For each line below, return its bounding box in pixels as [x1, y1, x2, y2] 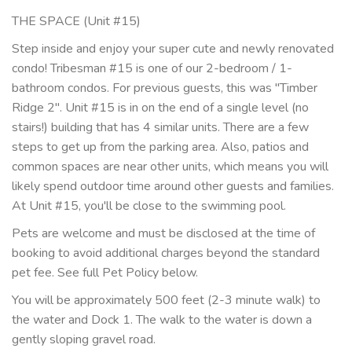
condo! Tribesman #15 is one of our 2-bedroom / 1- [12, 59, 292, 77]
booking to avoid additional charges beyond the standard [12, 244, 320, 262]
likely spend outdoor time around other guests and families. [12, 177, 334, 195]
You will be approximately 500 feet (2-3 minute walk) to [12, 291, 321, 309]
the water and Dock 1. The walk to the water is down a [12, 310, 312, 328]
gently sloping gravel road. [12, 330, 156, 348]
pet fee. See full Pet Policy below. [12, 263, 198, 281]
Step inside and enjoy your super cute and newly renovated [12, 39, 334, 57]
